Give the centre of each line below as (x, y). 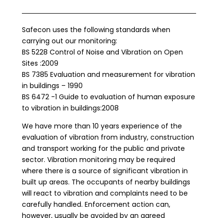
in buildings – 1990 (52, 86)
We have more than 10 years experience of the (102, 126)
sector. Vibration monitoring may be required (98, 160)
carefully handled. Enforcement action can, (96, 204)
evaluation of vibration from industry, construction (108, 137)
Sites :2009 (40, 63)
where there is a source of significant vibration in (105, 171)
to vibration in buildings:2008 (70, 108)
